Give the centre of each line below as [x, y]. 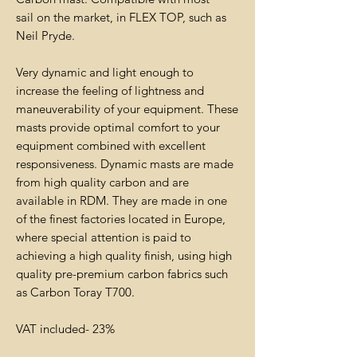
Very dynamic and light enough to [105, 73]
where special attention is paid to [104, 237]
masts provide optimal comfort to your [118, 127]
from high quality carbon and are [102, 182]
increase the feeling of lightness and [110, 91]
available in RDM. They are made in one [122, 201]
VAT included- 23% [65, 329]
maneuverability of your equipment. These [127, 109]
